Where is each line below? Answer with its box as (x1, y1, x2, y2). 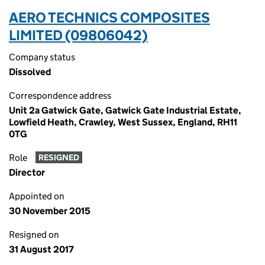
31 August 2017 (9, 244, 74, 255)
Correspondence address (9, 90, 111, 101)
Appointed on (9, 190, 64, 202)
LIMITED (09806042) (9, 27, 148, 44)
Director (9, 167, 45, 178)
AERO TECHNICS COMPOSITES (9, 9, 210, 26)
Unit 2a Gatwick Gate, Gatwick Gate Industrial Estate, (9, 105, 241, 116)
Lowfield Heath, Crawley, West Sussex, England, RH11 (9, 117, 237, 128)
